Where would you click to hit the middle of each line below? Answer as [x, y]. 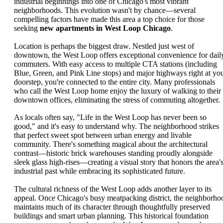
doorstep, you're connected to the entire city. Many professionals [114, 82]
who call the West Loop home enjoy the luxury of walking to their [117, 91]
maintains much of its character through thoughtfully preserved [112, 207]
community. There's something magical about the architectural [111, 144]
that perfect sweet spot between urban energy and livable [103, 135]
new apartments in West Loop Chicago [105, 28]
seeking [27, 28]
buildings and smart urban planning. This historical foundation [111, 216]
